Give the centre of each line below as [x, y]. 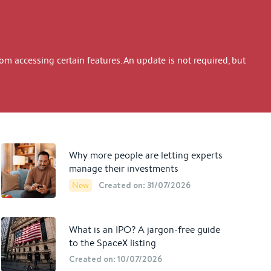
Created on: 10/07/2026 [116, 259]
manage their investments [124, 168]
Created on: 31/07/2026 [145, 185]
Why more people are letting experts [146, 155]
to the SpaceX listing [113, 243]
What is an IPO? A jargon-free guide [145, 229]
